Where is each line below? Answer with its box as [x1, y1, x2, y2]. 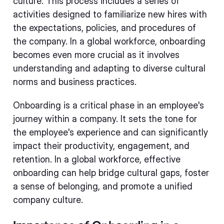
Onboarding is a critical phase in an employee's [13, 100, 204, 110]
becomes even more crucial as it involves [13, 49, 179, 60]
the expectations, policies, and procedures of [13, 22, 196, 33]
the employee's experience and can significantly [13, 127, 208, 137]
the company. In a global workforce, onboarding [13, 36, 205, 46]
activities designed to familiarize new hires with [13, 9, 207, 19]
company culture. [13, 194, 83, 205]
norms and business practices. [13, 76, 136, 87]
